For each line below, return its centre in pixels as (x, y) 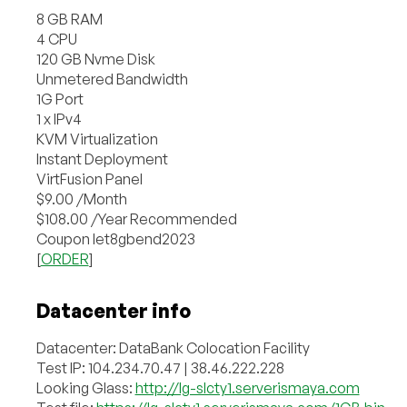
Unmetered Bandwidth (112, 79)
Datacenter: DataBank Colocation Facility (173, 347)
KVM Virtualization (97, 139)
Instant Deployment (102, 159)
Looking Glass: (85, 387)
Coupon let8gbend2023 (115, 238)
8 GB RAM (69, 19)
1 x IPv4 (59, 119)
